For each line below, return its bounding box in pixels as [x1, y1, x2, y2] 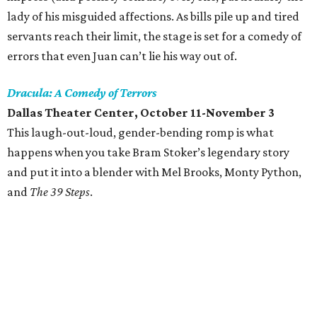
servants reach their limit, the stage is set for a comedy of [7, 29, 301, 43]
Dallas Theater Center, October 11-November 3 [7, 105, 275, 120]
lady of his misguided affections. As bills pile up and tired [7, 9, 299, 23]
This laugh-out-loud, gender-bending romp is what [7, 125, 274, 139]
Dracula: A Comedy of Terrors [7, 86, 157, 100]
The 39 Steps [30, 185, 90, 199]
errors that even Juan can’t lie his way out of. [7, 49, 237, 63]
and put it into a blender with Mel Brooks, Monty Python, [7, 165, 301, 179]
